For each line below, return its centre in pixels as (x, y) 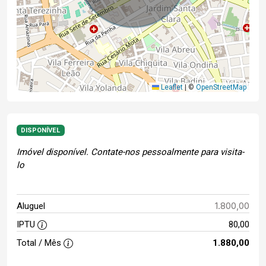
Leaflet (171, 88)
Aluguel (31, 206)
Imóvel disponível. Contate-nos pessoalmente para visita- (130, 152)
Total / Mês (40, 243)
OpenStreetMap (221, 88)
